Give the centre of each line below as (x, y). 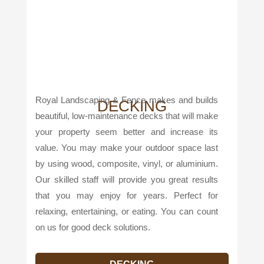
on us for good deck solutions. (93, 227)
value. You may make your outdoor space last (127, 147)
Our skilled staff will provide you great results (127, 179)
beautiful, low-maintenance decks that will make (127, 115)
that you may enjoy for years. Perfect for (127, 195)
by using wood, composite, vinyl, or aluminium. (127, 163)
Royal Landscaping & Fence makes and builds (127, 100)
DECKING (132, 106)
